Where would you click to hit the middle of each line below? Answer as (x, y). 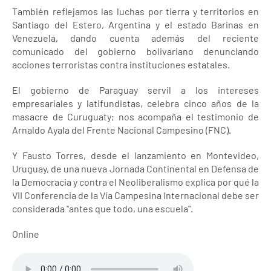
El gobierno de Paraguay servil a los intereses (135, 90)
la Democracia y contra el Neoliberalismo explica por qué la (135, 182)
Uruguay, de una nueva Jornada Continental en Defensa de (135, 168)
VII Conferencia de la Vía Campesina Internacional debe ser (135, 195)
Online (26, 234)
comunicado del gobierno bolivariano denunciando (135, 51)
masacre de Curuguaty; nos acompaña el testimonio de (135, 116)
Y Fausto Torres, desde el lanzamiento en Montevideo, (135, 155)
